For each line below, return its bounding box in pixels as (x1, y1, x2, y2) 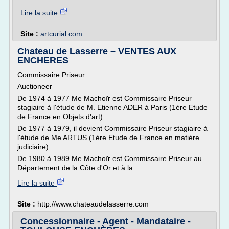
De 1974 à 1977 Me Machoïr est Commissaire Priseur (17, 94, 192, 102)
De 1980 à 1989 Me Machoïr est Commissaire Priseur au (17, 154, 202, 163)
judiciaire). (17, 143, 53, 151)
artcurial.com (40, 30, 82, 38)
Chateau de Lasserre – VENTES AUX (17, 46, 176, 56)
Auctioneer (17, 82, 52, 90)
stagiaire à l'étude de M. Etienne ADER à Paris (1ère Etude (17, 103, 208, 111)
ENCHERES (17, 55, 68, 65)
